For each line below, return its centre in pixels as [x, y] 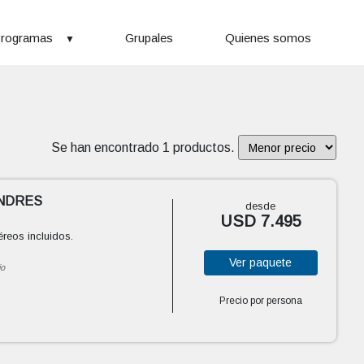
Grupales [149, 38]
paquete [271, 262]
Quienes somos [268, 38]
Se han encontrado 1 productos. [145, 147]
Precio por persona [260, 301]
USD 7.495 [260, 221]
